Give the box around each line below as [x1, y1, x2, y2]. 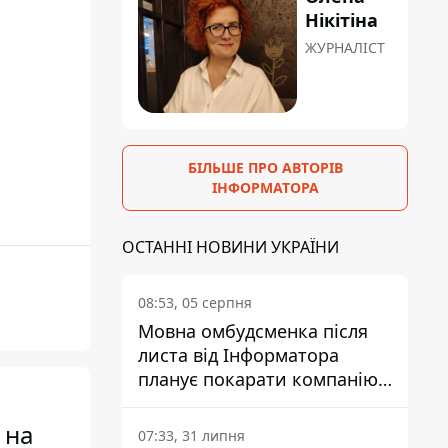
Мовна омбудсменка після [138, 319, 368, 344]
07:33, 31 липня [138, 426, 245, 446]
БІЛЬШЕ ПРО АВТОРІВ [187, 158, 343, 178]
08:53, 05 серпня [138, 293, 252, 313]
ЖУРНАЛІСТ [305, 38, 386, 58]
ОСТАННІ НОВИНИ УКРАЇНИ [122, 236, 339, 259]
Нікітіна [305, 8, 379, 33]
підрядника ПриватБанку [138, 391, 359, 416]
